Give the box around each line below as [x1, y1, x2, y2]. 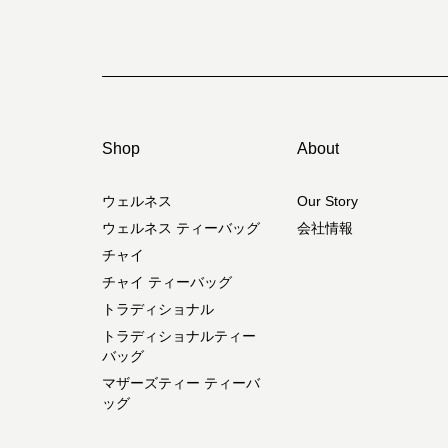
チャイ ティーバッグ [102, 274, 232, 290]
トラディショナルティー [102, 328, 256, 344]
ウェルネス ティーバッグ [102, 220, 260, 236]
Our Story [297, 193, 358, 209]
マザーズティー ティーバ [102, 375, 260, 391]
